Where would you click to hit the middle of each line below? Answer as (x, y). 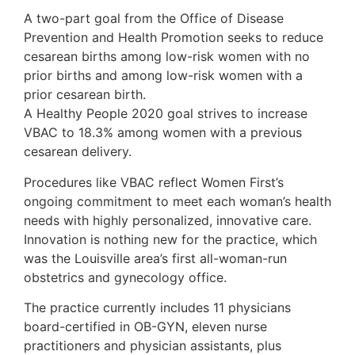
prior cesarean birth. (85, 95)
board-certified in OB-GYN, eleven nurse (145, 326)
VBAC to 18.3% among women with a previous (163, 133)
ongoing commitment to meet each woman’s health (177, 201)
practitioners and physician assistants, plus (153, 345)
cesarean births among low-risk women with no (167, 57)
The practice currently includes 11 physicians (157, 307)
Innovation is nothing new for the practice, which (170, 239)
